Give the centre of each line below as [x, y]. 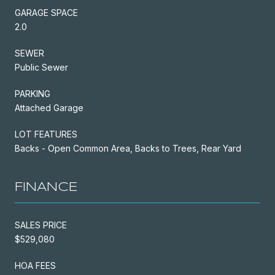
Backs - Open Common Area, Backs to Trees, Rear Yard [128, 148]
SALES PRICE [41, 225]
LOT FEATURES [46, 134]
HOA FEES [35, 265]
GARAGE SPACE [46, 12]
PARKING [33, 93]
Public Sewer [41, 67]
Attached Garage [49, 107]
